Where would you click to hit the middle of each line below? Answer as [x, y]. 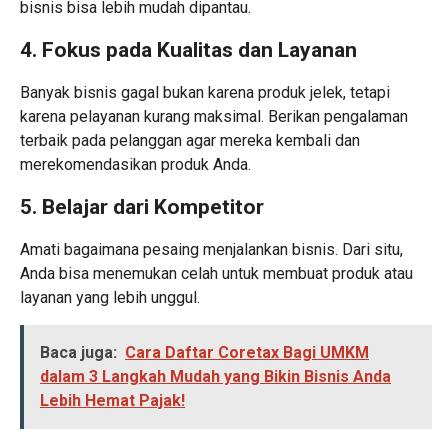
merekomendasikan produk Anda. [135, 164]
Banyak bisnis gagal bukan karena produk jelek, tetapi [205, 92]
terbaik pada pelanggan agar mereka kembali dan [190, 140]
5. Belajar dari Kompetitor [142, 206]
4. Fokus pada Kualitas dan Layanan [188, 49]
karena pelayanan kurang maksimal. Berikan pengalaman [214, 116]
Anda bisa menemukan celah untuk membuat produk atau [216, 273]
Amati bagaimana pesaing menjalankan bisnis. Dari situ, [211, 249]
